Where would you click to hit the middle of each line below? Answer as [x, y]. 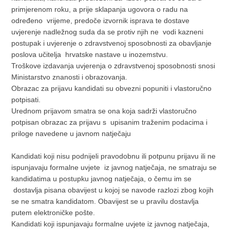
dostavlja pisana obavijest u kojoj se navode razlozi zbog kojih [113, 190]
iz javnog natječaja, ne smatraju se [161, 167]
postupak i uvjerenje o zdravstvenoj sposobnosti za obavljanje [112, 43]
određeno [28, 21]
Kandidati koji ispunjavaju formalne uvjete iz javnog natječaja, [111, 224]
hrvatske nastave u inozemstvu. [117, 54]
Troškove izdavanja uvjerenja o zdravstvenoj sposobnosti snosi [113, 66]
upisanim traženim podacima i [159, 122]
